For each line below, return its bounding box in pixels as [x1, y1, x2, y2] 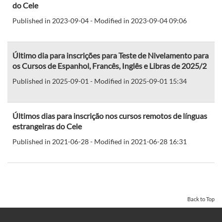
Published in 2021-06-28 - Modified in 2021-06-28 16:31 [12, 137, 187, 146]
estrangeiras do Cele [12, 121, 82, 131]
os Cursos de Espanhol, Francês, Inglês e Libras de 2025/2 [12, 60, 207, 70]
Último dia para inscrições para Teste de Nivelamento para [12, 50, 209, 60]
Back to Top [187, 195, 215, 202]
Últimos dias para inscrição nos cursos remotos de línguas [12, 111, 207, 120]
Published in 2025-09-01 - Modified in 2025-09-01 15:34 [12, 76, 187, 85]
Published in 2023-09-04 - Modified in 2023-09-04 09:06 [12, 16, 187, 25]
